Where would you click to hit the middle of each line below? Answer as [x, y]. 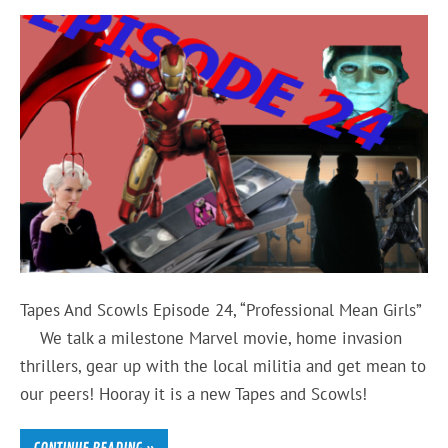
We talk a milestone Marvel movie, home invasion [211, 338]
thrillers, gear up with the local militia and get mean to [223, 366]
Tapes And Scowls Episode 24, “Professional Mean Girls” [221, 310]
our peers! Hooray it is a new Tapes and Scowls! [199, 394]
